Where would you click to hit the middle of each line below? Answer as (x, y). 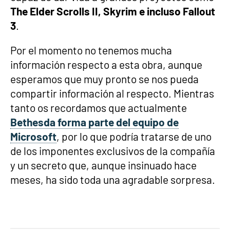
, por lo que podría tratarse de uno (134, 136)
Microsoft (33, 136)
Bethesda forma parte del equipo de (94, 122)
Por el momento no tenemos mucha (91, 50)
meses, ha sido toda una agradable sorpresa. (113, 179)
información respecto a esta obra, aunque (106, 64)
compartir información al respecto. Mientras (112, 93)
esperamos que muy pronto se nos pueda (104, 79)
